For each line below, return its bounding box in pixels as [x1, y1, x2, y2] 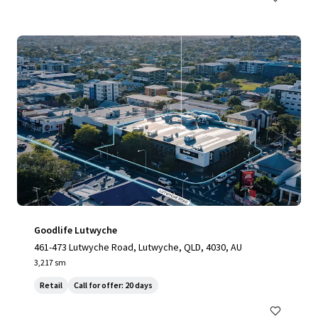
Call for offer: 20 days [74, 280, 153, 290]
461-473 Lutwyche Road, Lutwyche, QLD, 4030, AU [34, 241, 242, 253]
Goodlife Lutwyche [34, 224, 117, 236]
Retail [40, 280, 62, 290]
